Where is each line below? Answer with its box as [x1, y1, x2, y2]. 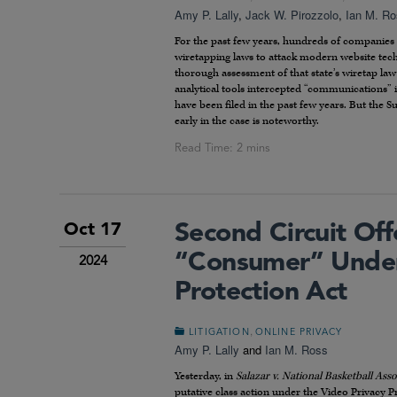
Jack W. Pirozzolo [245, 5, 339, 23]
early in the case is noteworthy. [175, 113, 319, 128]
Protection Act [175, 278, 347, 306]
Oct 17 [64, 221, 121, 239]
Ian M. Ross [265, 340, 328, 358]
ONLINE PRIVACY [254, 327, 342, 338]
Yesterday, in [175, 369, 236, 383]
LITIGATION [189, 327, 250, 338]
